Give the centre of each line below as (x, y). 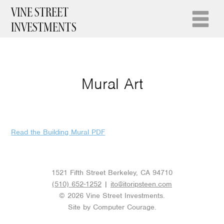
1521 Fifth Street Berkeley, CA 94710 (112, 173)
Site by (80, 207)
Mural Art (112, 84)
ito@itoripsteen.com (141, 184)
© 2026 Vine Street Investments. (112, 196)
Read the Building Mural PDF (58, 132)
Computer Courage (123, 207)
